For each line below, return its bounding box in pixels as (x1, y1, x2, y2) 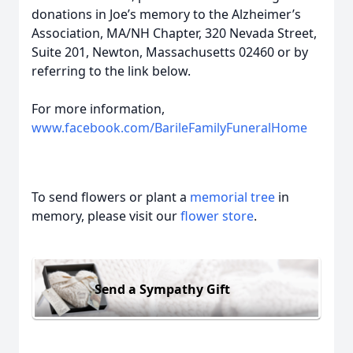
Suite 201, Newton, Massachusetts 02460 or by (32, 43, 308, 61)
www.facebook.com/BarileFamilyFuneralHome (32, 119, 307, 136)
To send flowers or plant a (32, 188, 190, 206)
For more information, (32, 100, 165, 117)
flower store (180, 207, 254, 225)
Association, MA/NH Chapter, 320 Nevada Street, (32, 24, 317, 42)
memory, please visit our (32, 207, 180, 225)
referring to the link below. (32, 62, 191, 80)
